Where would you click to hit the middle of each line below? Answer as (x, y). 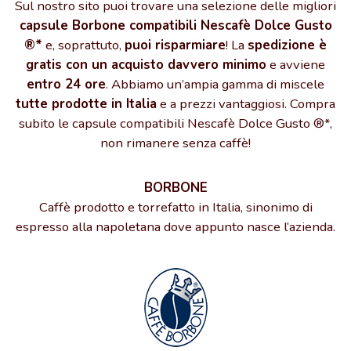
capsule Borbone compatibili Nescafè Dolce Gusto (175, 26)
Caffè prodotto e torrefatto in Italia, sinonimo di (175, 208)
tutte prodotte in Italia (86, 104)
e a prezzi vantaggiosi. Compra (246, 104)
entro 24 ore (66, 85)
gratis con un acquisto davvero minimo (146, 65)
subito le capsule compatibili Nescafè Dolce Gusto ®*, (175, 124)
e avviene (296, 65)
